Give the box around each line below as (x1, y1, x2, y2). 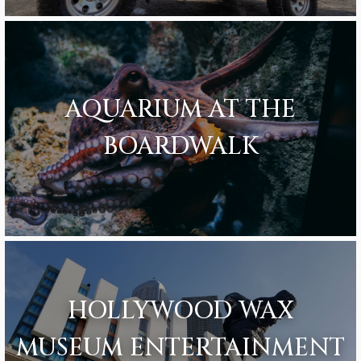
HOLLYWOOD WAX (67, 295, 294, 328)
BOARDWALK (102, 131, 259, 164)
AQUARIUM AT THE (65, 93, 296, 127)
